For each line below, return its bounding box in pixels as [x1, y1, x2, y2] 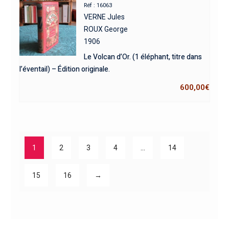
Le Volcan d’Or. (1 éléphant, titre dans [84, 52, 202, 63]
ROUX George [84, 25, 128, 34]
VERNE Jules [84, 13, 125, 21]
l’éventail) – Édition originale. [19, 64, 110, 75]
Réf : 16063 [84, 2, 112, 9]
